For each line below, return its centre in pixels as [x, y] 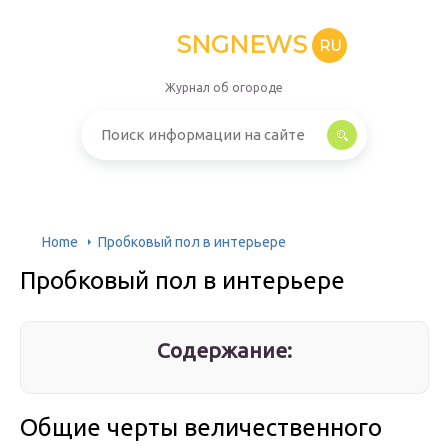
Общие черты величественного [201, 428]
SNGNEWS [241, 44]
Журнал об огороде [224, 87]
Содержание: [225, 350]
